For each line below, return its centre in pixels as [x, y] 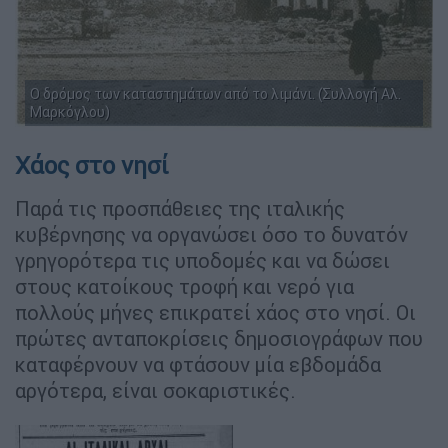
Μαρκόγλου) [70, 111]
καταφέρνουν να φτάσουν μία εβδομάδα [198, 364]
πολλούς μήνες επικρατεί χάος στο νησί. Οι [215, 312]
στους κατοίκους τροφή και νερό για [184, 286]
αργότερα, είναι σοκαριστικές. [155, 390]
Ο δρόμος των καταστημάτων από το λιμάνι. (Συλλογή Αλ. [215, 93]
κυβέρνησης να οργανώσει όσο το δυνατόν [211, 234]
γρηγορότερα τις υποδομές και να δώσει [202, 260]
